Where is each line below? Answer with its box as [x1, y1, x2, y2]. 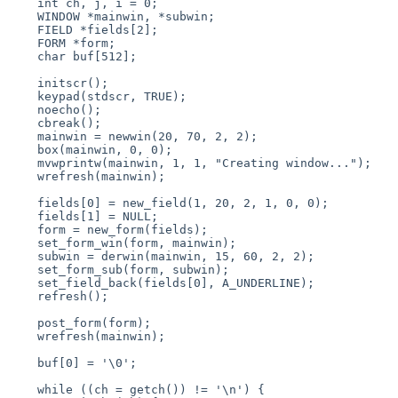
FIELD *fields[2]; [9, 22, 37, 36]
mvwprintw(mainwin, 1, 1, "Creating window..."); [9, 155, 37, 170]
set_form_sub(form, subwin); [9, 262, 37, 276]
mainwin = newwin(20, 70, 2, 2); [9, 129, 37, 143]
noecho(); [9, 102, 37, 116]
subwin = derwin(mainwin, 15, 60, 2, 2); [9, 249, 37, 263]
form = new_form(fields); [9, 222, 37, 236]
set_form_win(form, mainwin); [9, 235, 37, 250]
